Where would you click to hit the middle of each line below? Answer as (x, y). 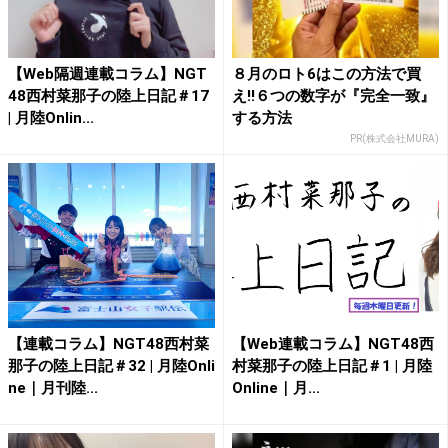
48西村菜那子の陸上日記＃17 (108, 95)
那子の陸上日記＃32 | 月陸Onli (111, 366)
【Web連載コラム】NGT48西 (333, 344)
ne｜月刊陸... (53, 388)
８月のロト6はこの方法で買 (326, 73)
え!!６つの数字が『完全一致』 (333, 95)
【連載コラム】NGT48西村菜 (108, 344)
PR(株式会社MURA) (394, 138)
